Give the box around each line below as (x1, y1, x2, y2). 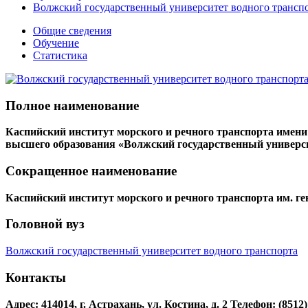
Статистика (33, 49, 87, 61)
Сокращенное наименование (5, 164, 177, 179)
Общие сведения (33, 24, 111, 36)
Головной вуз (5, 217, 85, 232)
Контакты (5, 269, 66, 285)
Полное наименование (5, 98, 139, 113)
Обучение (33, 36, 79, 49)
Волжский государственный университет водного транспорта (5, 245, 298, 257)
